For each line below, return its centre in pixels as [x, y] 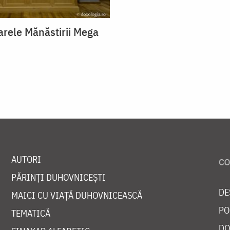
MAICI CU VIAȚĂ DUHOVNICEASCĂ [76, 195]
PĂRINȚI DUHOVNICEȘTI [58, 177]
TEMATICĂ [31, 213]
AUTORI [26, 159]
